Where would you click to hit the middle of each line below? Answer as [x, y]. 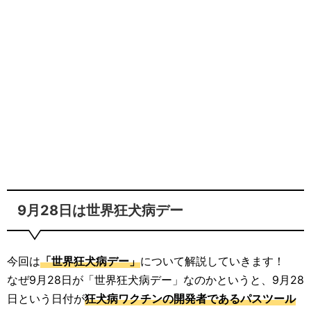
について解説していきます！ [212, 261]
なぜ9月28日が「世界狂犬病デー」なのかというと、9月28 [155, 280]
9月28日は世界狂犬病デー [100, 210]
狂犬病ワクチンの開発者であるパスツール [190, 299]
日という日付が [46, 299]
